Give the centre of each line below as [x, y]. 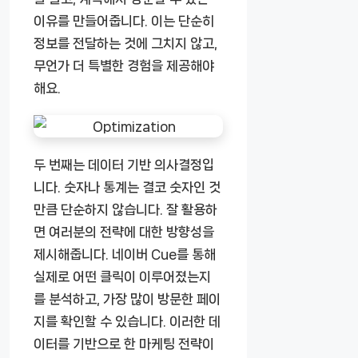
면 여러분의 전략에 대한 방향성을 [124, 231]
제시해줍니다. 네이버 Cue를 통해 [125, 254]
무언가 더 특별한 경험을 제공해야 [124, 65]
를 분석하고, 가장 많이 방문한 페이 [127, 298]
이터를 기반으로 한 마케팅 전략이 [124, 343]
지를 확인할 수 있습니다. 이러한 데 [127, 321]
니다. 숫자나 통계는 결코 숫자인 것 [127, 187]
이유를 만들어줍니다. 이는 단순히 [124, 20]
